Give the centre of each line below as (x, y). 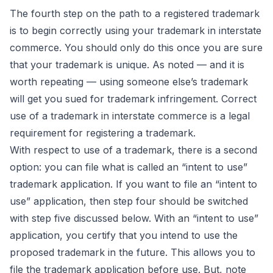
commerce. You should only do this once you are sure (136, 48)
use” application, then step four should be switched (129, 201)
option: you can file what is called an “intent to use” (129, 167)
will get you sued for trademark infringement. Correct (133, 99)
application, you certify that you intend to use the (124, 235)
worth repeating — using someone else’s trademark (129, 82)
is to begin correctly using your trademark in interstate (136, 30)
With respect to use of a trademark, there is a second (133, 150)
